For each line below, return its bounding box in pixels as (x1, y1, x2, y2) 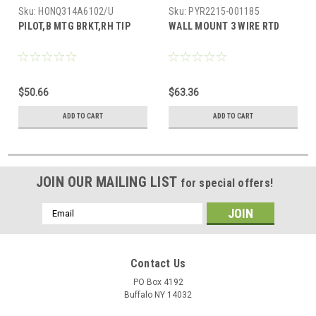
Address (42, 218, 80, 230)
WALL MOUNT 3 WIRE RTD (169, 20, 280, 32)
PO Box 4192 (133, 276, 183, 287)
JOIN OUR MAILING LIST (35, 173, 181, 190)
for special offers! (181, 176, 274, 190)
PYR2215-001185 (188, 5, 260, 17)
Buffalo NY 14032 (124, 289, 192, 300)
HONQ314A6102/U (38, 5, 114, 17)
